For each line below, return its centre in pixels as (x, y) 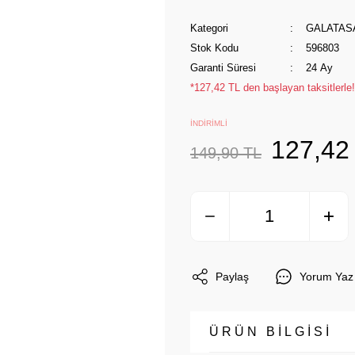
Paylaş (232, 276)
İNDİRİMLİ (209, 123)
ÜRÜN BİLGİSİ (271, 332)
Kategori (209, 28)
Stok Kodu (214, 48)
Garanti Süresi (223, 68)
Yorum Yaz (326, 276)
